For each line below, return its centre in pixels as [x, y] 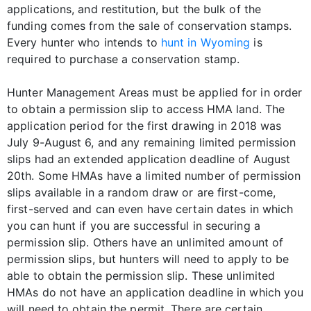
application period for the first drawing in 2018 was [144, 125]
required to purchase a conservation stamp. [124, 59]
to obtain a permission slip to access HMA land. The [146, 109]
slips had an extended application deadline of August [149, 159]
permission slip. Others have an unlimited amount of [145, 242]
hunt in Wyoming [205, 42]
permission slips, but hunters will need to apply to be [148, 259]
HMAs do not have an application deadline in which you [155, 292]
